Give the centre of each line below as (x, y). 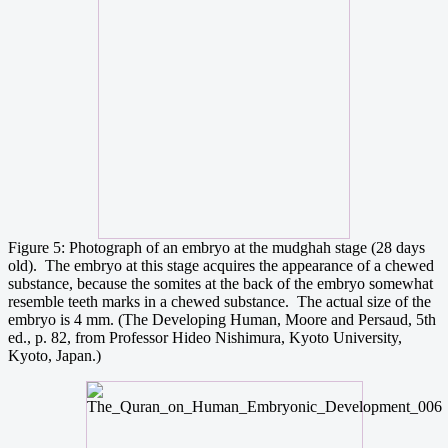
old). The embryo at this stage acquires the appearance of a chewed (221, 265)
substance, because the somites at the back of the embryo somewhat (220, 283)
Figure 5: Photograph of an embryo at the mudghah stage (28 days (216, 247)
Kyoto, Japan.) (54, 355)
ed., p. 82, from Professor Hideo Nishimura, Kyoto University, (205, 337)
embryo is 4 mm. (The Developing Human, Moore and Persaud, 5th (222, 319)
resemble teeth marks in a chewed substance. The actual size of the (219, 301)
